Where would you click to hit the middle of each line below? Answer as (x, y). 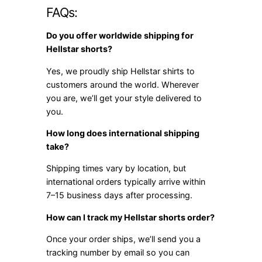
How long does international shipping (123, 133)
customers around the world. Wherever (123, 84)
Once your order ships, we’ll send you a (124, 239)
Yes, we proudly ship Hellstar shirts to (121, 71)
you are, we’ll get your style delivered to (124, 98)
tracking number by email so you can (118, 253)
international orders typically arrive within (126, 182)
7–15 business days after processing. (120, 195)
